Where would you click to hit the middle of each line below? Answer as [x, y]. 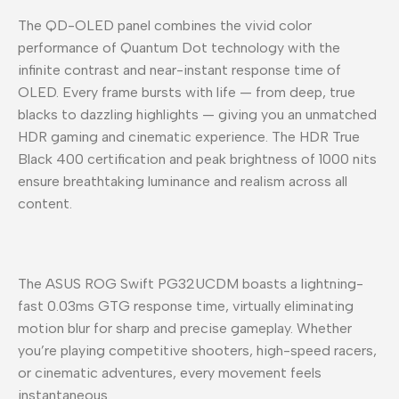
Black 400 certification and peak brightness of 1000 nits [197, 159]
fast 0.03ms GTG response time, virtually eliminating [186, 305]
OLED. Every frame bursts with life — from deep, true [187, 92]
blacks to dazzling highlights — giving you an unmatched [197, 114]
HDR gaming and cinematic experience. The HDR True [189, 136]
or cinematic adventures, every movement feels [170, 372]
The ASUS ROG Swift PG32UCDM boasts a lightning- [191, 283]
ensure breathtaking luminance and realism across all [183, 181]
